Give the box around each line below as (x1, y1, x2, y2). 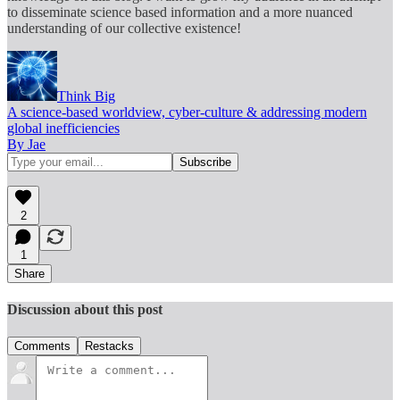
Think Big (57, 87, 115, 104)
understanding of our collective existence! (7, 20, 241, 36)
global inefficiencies (7, 120, 120, 136)
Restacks (85, 339, 134, 354)
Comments (14, 339, 71, 354)
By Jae (7, 136, 46, 152)
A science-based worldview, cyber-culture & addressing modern (7, 104, 367, 120)
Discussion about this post (7, 302, 162, 318)
